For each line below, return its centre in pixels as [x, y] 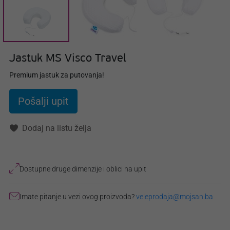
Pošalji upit [43, 101]
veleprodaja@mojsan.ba [175, 197]
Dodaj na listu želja [57, 128]
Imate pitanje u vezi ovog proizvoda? [78, 197]
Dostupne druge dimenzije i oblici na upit [83, 169]
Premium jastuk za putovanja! [57, 75]
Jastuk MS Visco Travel [68, 59]
